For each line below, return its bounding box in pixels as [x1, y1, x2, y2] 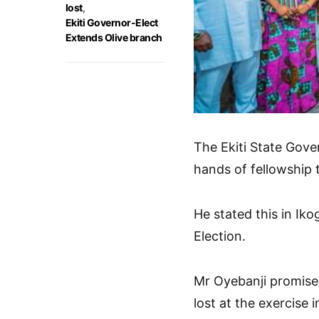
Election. [194, 228, 246, 244]
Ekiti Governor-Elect [66, 16, 158, 29]
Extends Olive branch [66, 31, 162, 44]
